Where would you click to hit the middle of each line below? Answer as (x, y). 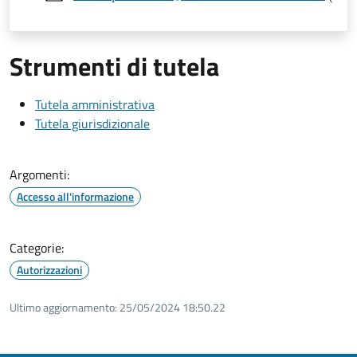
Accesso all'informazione (75, 196)
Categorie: (37, 247)
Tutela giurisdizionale (92, 123)
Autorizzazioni (49, 269)
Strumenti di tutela (114, 66)
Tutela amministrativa (95, 104)
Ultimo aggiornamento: (63, 307)
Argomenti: (39, 174)
